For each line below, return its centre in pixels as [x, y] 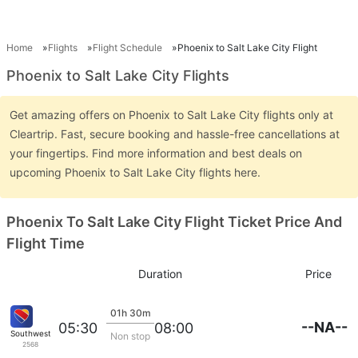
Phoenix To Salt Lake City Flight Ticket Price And [174, 222]
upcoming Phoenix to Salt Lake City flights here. [137, 172]
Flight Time [46, 243]
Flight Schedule [127, 48]
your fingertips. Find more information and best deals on [156, 153]
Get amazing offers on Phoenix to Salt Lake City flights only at [171, 115]
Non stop [130, 336]
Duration [160, 273]
